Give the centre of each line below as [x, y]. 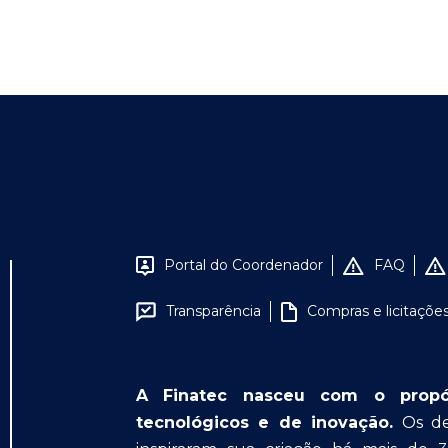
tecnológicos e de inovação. [265, 422]
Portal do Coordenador [243, 265]
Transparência [213, 311]
